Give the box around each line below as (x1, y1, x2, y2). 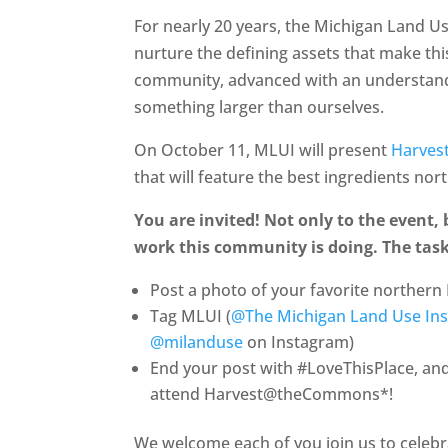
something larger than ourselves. (134, 95, 389, 118)
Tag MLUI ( (150, 304, 232, 327)
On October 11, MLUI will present (134, 138, 392, 161)
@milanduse (150, 330, 244, 353)
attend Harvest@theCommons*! (150, 382, 394, 405)
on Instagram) (243, 330, 355, 353)
